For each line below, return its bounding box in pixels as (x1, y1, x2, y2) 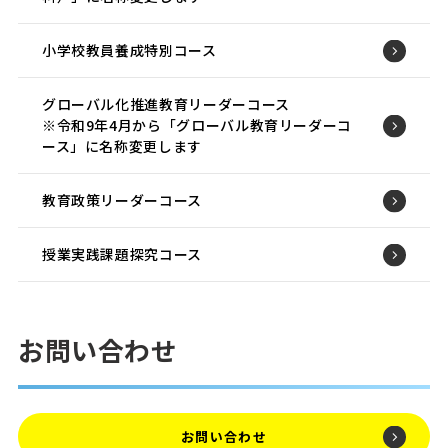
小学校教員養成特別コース (41, 40, 217, 61)
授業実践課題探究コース (41, 244, 202, 265)
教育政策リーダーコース (41, 190, 202, 211)
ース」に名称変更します (41, 136, 202, 157)
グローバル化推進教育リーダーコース (41, 94, 290, 115)
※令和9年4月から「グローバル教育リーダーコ (41, 115, 353, 136)
